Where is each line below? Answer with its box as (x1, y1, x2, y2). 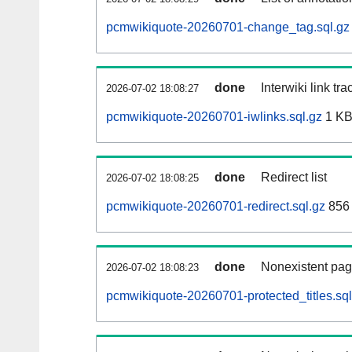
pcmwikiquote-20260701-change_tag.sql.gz (106, 20, 350, 35)
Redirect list (261, 170, 327, 185)
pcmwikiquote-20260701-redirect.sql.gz (106, 200, 325, 214)
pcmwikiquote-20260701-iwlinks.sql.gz (106, 110, 322, 124)
